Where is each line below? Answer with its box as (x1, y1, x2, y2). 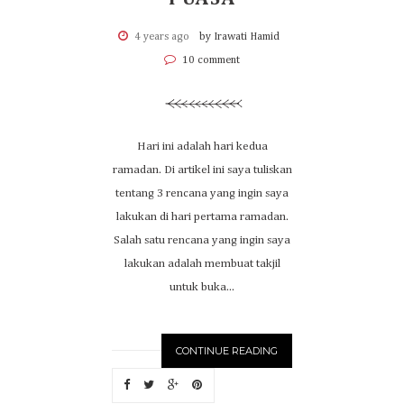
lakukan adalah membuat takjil (124, 257, 280, 270)
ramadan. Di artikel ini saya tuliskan (112, 163, 292, 176)
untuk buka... (170, 280, 234, 293)
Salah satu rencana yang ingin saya (114, 234, 290, 246)
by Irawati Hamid (198, 31, 280, 42)
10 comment (179, 54, 240, 66)
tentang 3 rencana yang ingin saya (115, 187, 289, 199)
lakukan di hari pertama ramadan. (115, 210, 289, 223)
